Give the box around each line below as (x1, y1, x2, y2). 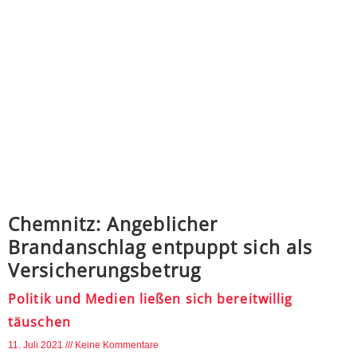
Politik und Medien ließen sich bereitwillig (8, 290, 293, 308)
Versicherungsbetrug (8, 257, 201, 283)
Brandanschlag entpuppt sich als (8, 234, 313, 260)
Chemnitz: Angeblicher (8, 211, 218, 237)
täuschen (8, 313, 71, 331)
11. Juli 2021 (8, 339, 65, 351)
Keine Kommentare (75, 339, 159, 351)
